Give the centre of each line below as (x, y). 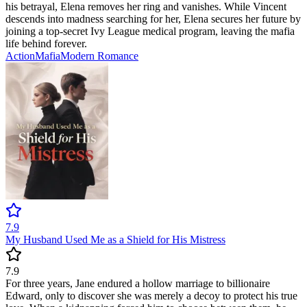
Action (20, 56)
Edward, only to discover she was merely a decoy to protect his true (151, 296)
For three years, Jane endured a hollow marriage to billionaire (138, 284)
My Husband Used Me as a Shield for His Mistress (115, 240)
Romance (118, 56)
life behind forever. (46, 44)
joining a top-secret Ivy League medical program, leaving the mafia (150, 32)
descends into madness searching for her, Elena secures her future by (153, 19)
